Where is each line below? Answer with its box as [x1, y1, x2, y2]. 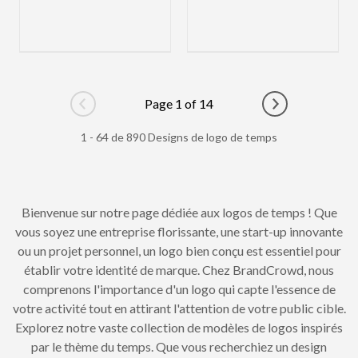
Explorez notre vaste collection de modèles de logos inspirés [15, 319, 343, 335]
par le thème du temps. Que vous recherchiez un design [31, 338, 327, 354]
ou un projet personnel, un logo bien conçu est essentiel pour [17, 242, 341, 258]
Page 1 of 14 [145, 95, 213, 111]
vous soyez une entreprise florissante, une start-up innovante [15, 223, 343, 239]
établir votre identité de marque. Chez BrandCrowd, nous [24, 261, 334, 277]
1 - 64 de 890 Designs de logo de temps [81, 129, 277, 144]
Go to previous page [82, 104, 193, 119]
